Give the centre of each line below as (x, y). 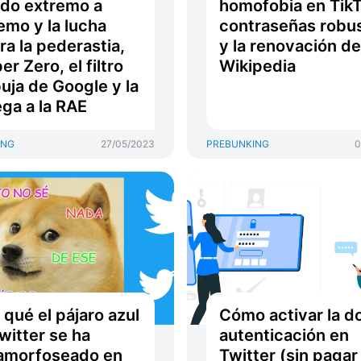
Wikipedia (257, 66)
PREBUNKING (237, 144)
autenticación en (284, 335)
